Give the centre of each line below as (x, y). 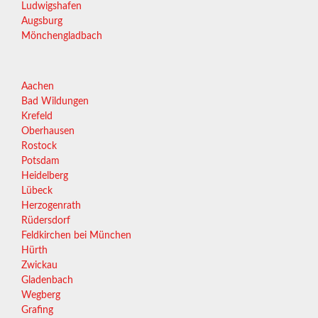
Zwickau (39, 266)
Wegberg (41, 296)
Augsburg (42, 22)
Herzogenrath (51, 206)
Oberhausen (48, 132)
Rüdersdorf (46, 221)
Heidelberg (45, 176)
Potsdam (40, 161)
